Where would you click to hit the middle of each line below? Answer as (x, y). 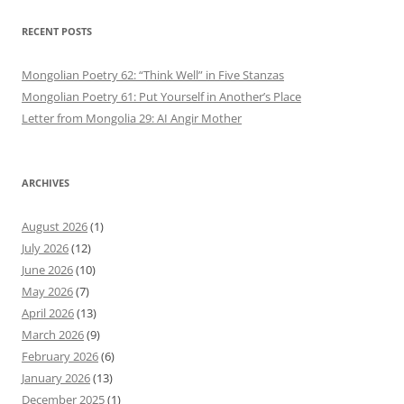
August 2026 (55, 227)
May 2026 (47, 292)
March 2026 (53, 335)
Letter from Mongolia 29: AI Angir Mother (132, 119)
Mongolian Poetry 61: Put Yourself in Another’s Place (161, 97)
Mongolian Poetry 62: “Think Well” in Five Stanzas (153, 75)
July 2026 (45, 248)
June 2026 (47, 270)
